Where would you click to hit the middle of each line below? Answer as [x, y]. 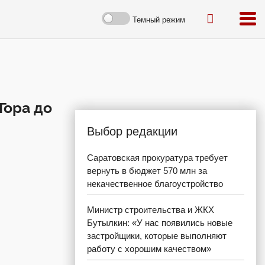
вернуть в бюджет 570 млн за [147, 171]
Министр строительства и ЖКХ [151, 210]
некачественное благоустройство [155, 184]
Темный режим [159, 20]
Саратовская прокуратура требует [157, 158]
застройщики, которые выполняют [157, 236]
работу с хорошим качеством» [149, 249]
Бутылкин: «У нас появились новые [160, 223]
